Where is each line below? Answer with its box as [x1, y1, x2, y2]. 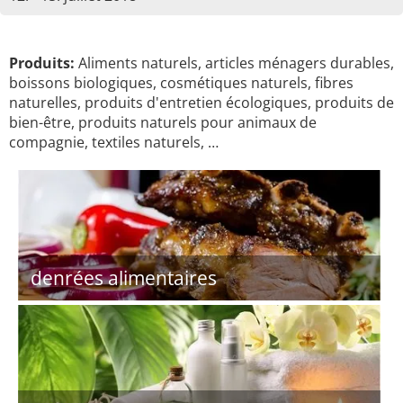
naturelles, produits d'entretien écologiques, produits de [9, 93, 394, 112]
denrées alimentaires [31, 265, 217, 291]
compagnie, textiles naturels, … [9, 132, 219, 152]
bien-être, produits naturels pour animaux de [9, 112, 317, 132]
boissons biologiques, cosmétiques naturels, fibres [9, 73, 354, 93]
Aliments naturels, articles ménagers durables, [75, 53, 394, 73]
